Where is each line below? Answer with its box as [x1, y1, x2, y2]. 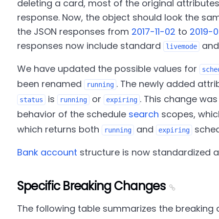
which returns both [17, 123, 102, 135]
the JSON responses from [17, 25, 131, 38]
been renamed [17, 78, 84, 90]
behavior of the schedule [17, 108, 129, 120]
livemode [165, 43, 197, 50]
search [128, 108, 159, 120]
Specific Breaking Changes [17, 178, 165, 194]
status [19, 96, 43, 104]
